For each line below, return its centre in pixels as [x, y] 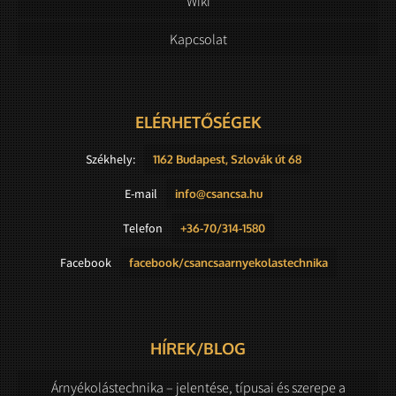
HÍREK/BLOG [198, 348]
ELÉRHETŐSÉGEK [198, 122]
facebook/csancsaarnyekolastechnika [228, 262]
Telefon [142, 228]
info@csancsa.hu [219, 193]
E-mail [141, 193]
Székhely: [110, 159]
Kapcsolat [198, 38]
